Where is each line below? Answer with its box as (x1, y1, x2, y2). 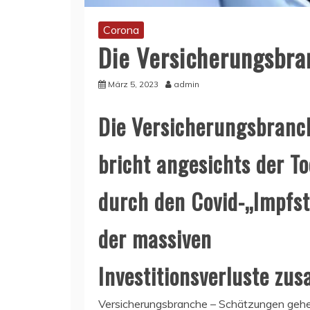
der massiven (98, 221, 212, 255)
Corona (103, 22, 139, 37)
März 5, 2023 (108, 78, 158, 89)
